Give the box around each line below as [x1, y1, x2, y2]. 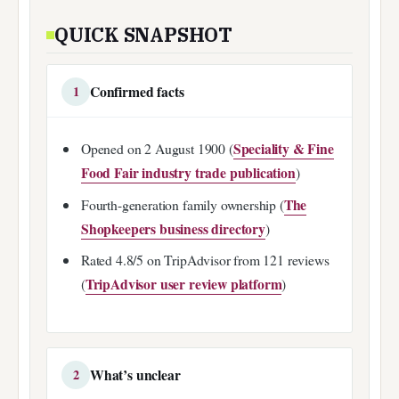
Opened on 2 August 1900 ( [80, 139, 233, 159]
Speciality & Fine [232, 138, 334, 159]
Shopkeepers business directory [80, 217, 265, 239]
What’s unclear [90, 363, 181, 385]
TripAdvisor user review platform [85, 273, 282, 295]
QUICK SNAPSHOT [54, 22, 232, 48]
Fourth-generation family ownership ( [80, 194, 284, 214]
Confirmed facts [90, 81, 184, 102]
